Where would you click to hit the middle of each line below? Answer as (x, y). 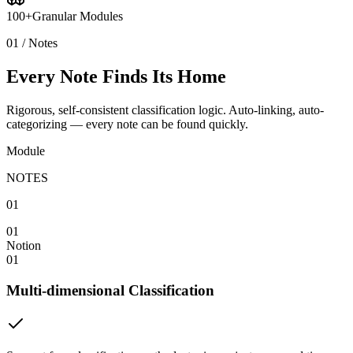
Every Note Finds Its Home (116, 77)
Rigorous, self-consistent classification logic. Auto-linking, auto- (165, 110)
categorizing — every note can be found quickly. (127, 124)
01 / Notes (32, 43)
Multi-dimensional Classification (110, 290)
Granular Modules (78, 17)
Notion (24, 246)
